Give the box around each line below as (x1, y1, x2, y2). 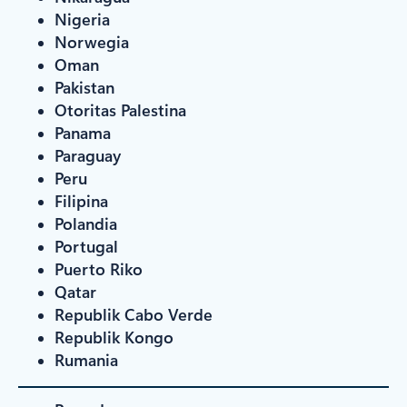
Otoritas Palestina (55, 98, 186, 121)
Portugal (55, 234, 118, 257)
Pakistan (55, 75, 114, 98)
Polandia (55, 212, 117, 234)
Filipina (55, 189, 108, 212)
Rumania (55, 348, 118, 371)
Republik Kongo (55, 325, 174, 348)
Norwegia (55, 30, 129, 53)
